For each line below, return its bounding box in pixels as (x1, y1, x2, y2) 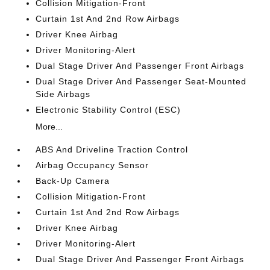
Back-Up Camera (36, 175, 110, 186)
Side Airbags (36, 89, 91, 99)
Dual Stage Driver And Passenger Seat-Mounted (36, 76, 247, 86)
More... (36, 121, 63, 131)
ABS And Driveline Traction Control (36, 144, 189, 154)
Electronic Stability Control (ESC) (36, 104, 181, 115)
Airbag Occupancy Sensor (36, 160, 149, 170)
